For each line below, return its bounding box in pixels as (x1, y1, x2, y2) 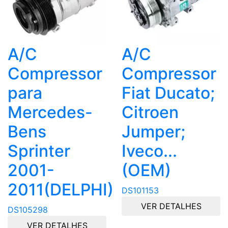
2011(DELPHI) (8, 179, 113, 199)
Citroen (122, 102, 179, 122)
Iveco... (122, 140, 177, 161)
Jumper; (122, 121, 185, 141)
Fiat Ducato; (122, 82, 215, 103)
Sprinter (8, 140, 70, 161)
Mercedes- (8, 102, 93, 122)
